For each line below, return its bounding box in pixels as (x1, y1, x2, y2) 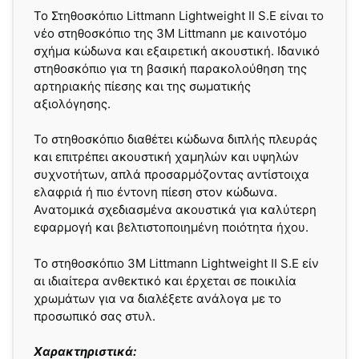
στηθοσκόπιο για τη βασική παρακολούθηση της (34, 60, 307, 76)
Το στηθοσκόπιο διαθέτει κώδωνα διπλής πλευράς (34, 131, 317, 147)
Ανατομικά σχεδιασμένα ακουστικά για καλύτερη (34, 202, 317, 218)
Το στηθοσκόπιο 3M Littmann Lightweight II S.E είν (34, 255, 319, 271)
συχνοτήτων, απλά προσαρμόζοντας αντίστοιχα (34, 167, 309, 183)
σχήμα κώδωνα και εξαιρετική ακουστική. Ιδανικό (34, 42, 320, 58)
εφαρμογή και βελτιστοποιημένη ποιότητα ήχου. (34, 220, 309, 236)
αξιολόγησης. (34, 95, 111, 111)
